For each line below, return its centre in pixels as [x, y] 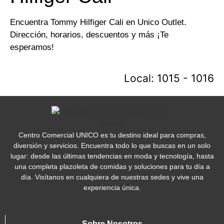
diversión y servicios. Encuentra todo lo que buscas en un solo [112, 146]
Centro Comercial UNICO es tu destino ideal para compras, [112, 135]
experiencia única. [112, 188]
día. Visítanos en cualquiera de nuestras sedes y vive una [112, 177]
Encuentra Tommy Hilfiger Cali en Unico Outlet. [98, 22]
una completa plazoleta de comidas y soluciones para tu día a [112, 167]
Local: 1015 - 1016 [169, 78]
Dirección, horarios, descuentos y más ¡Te [89, 35]
